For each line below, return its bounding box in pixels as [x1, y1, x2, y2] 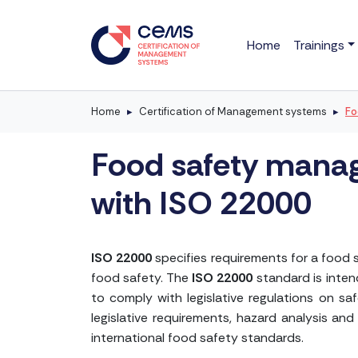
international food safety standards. [91, 328, 304, 346]
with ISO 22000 [91, 181, 312, 224]
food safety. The [91, 268, 193, 286]
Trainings [292, 36, 344, 54]
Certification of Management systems [139, 104, 327, 118]
